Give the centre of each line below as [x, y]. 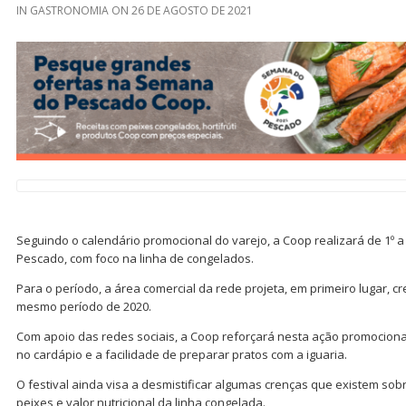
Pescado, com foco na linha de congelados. [135, 259]
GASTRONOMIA [69, 10]
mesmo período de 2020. [84, 307]
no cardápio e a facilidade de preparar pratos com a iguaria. [182, 355]
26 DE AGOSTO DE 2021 [192, 10]
